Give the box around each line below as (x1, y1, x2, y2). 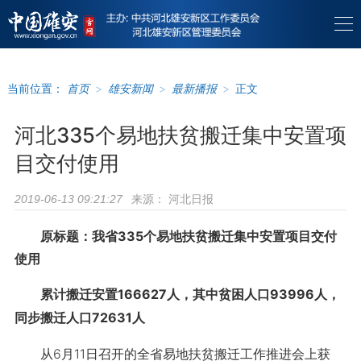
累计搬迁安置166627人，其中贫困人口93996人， (14, 286, 340, 302)
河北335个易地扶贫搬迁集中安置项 (14, 122, 346, 147)
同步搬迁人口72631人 (14, 309, 145, 326)
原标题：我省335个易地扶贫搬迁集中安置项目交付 (14, 228, 337, 244)
